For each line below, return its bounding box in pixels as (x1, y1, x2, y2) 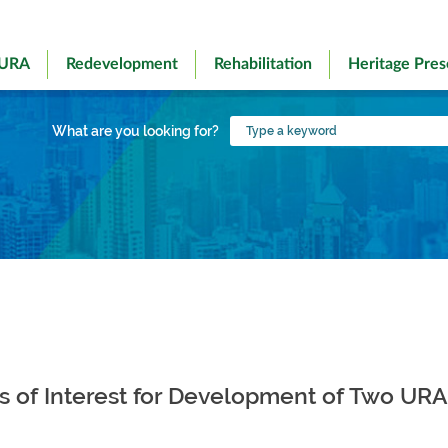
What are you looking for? (52, 123, 219, 139)
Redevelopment (66, 56, 179, 72)
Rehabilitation (214, 56, 313, 72)
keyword (229, 158, 291, 176)
